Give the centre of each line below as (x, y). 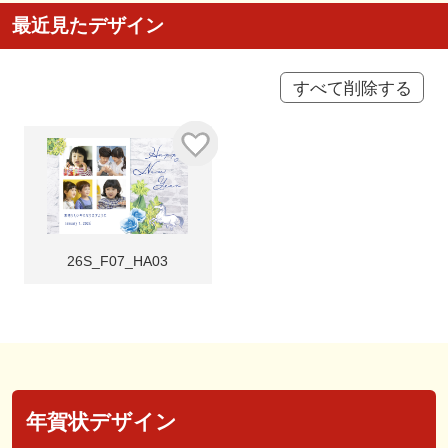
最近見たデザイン (87, 25)
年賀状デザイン (101, 421)
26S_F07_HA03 (118, 261)
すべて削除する (352, 87)
